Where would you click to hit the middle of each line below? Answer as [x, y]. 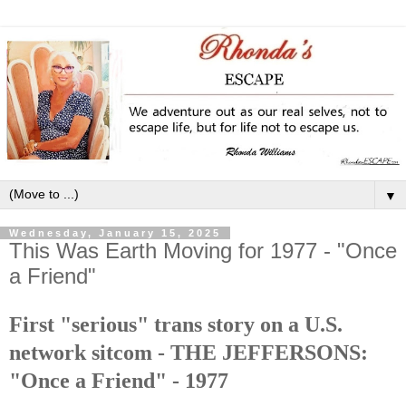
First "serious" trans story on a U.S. [176, 324]
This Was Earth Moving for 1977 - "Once [203, 251]
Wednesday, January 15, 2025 [115, 233]
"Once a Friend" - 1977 [119, 380]
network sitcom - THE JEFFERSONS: [188, 352]
